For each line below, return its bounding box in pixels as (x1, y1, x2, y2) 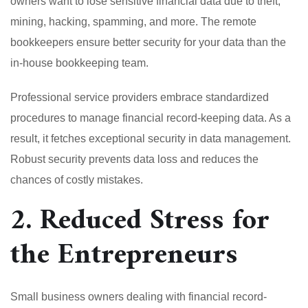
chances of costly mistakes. (10, 173, 143, 186)
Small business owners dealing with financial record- (10, 290, 267, 302)
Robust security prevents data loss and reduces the (10, 153, 258, 165)
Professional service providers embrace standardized (10, 91, 269, 103)
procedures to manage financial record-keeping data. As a (10, 111, 291, 124)
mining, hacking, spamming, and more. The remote (10, 15, 256, 27)
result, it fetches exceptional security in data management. (10, 132, 291, 144)
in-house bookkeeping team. (10, 56, 151, 69)
